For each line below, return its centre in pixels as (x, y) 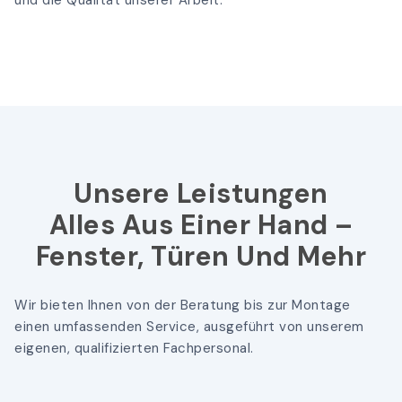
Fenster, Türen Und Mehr (201, 257)
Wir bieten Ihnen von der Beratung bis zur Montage (183, 306)
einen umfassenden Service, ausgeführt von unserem (189, 327)
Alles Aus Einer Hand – (201, 225)
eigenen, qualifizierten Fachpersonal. (134, 349)
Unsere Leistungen (201, 194)
